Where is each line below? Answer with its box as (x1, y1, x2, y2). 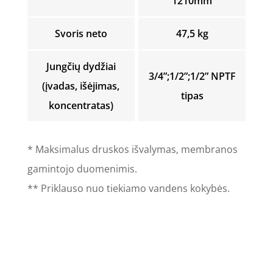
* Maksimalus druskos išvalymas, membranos (27, 143, 238, 157)
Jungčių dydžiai (46, 60, 116, 74)
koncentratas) (48, 99, 113, 113)
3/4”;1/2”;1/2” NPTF (148, 69, 236, 83)
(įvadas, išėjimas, (42, 79, 120, 93)
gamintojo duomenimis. (27, 162, 137, 176)
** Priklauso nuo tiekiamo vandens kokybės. (27, 182, 230, 196)
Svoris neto (54, 27, 107, 41)
